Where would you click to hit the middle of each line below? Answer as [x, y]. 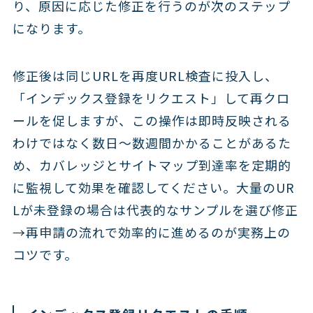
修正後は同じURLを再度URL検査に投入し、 [145, 76]
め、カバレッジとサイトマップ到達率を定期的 [152, 165]
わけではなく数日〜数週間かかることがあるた [152, 143]
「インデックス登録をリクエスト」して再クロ [151, 98]
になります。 [51, 28]
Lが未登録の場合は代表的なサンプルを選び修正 [155, 210]
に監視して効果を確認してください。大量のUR [153, 188]
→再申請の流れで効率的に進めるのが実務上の [151, 232]
